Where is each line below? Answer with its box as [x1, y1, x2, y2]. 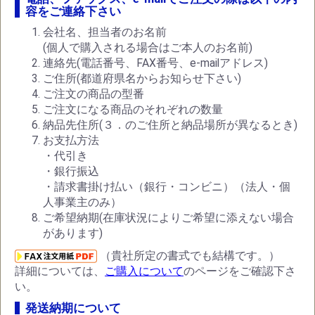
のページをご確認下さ [184, 264, 296, 278]
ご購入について [105, 264, 184, 278]
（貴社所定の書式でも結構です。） [97, 249, 280, 262]
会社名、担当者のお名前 [43, 25, 167, 39]
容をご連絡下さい [25, 4, 121, 18]
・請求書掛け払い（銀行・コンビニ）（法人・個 [43, 180, 290, 193]
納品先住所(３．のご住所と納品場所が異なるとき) [43, 118, 297, 131]
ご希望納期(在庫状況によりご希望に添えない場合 [43, 211, 294, 224]
